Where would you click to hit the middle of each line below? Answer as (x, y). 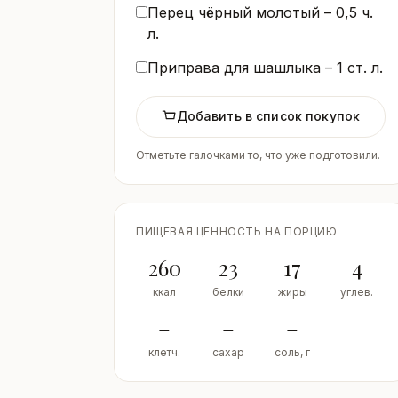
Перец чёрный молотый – (242, 12)
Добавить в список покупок (268, 116)
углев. (357, 292)
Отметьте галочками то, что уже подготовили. (258, 155)
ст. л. (363, 67)
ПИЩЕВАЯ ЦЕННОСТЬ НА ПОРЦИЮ (237, 232)
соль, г (293, 353)
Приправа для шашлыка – (242, 67)
